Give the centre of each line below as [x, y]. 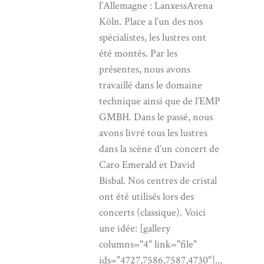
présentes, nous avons [145, 69]
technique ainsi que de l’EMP [160, 101]
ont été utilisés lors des [146, 196]
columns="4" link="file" [148, 244]
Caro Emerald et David [147, 164]
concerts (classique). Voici [152, 212]
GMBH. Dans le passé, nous [156, 117]
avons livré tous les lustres [153, 133]
